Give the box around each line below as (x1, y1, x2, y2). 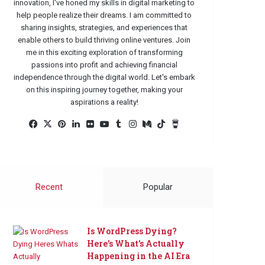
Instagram (139, 118, 179, 130)
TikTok (167, 118, 193, 130)
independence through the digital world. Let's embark (13, 73, 195, 82)
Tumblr (125, 118, 151, 130)
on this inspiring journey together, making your (25, 85, 183, 95)
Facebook (40, 118, 78, 130)
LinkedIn (82, 118, 114, 130)
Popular (143, 182, 173, 193)
